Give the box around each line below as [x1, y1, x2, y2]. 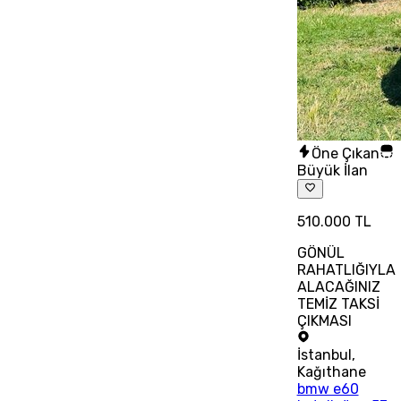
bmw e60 [296, 380, 359, 398]
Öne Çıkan [311, 144, 380, 162]
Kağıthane [296, 363, 366, 381]
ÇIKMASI [296, 312, 352, 330]
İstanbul [296, 346, 352, 364]
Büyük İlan [296, 161, 368, 179]
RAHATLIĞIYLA [296, 261, 396, 279]
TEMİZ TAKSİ [296, 295, 380, 313]
